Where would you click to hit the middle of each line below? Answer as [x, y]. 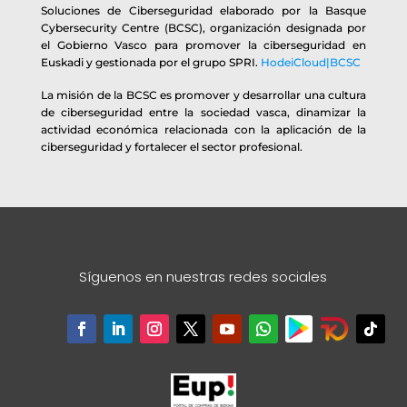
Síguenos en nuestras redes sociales [203, 276]
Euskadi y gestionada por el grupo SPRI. [150, 62]
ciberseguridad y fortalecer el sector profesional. [171, 146]
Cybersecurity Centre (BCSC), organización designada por [203, 27]
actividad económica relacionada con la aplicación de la [203, 129]
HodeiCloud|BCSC [310, 62]
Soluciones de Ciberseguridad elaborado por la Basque [203, 10]
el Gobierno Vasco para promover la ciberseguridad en [203, 45]
